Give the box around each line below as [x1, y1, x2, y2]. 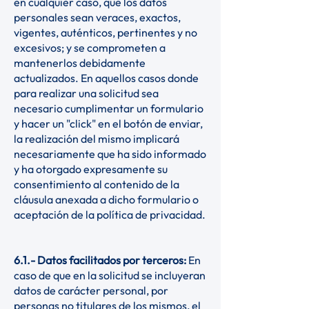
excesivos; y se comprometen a [14, 41, 166, 54]
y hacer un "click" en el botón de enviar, [14, 117, 203, 130]
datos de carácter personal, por [14, 283, 168, 297]
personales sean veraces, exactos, [14, 10, 181, 24]
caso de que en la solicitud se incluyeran [14, 268, 206, 282]
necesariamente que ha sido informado [14, 147, 206, 161]
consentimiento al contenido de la [14, 177, 179, 191]
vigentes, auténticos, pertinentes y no [14, 26, 197, 39]
